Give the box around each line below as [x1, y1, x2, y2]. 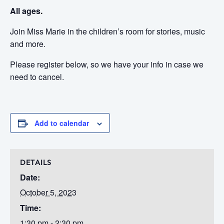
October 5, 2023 [20, 186, 76, 198]
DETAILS [20, 159, 51, 166]
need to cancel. [10, 71, 64, 82]
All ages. [10, 5, 42, 16]
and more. [10, 38, 45, 49]
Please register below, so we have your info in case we [10, 58, 203, 70]
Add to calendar [34, 118, 89, 128]
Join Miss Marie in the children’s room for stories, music [10, 25, 205, 37]
